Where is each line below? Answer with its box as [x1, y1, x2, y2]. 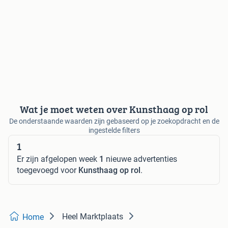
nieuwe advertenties [104, 154, 177, 164]
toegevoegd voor [17, 165, 78, 176]
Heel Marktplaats [62, 212, 123, 222]
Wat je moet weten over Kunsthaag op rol [20, 102, 208, 117]
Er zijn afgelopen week [17, 154, 99, 164]
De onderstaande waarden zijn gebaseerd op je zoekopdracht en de [9, 117, 219, 126]
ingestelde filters [88, 126, 140, 135]
